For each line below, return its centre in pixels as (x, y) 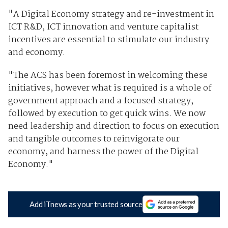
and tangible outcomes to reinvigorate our (94, 139)
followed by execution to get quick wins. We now (107, 113)
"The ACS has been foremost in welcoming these (108, 75)
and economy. (36, 52)
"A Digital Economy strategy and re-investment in (111, 14)
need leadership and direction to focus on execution (113, 126)
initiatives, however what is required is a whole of (110, 88)
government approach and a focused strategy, (101, 101)
